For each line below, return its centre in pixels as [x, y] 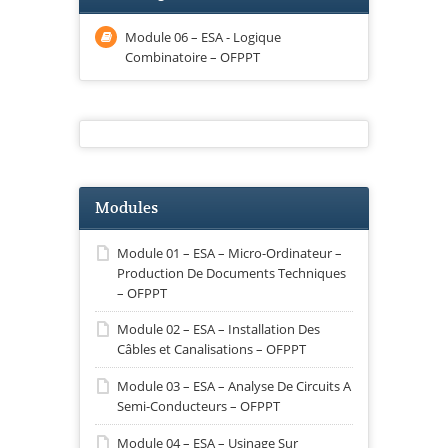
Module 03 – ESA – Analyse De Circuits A [234, 385]
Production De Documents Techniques [231, 272]
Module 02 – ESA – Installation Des [218, 329]
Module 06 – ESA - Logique [203, 36]
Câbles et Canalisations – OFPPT [211, 349]
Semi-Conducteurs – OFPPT [198, 405]
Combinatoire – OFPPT [192, 56]
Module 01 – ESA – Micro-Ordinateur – [229, 252]
